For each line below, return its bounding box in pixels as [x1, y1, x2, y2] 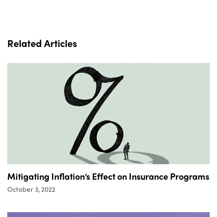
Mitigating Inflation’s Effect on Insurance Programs [7, 170, 209, 182]
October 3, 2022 [7, 184, 55, 194]
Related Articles [7, 35, 77, 50]
